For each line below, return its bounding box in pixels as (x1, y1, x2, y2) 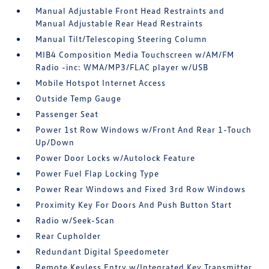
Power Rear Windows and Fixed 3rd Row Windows (35, 184, 246, 194)
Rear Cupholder (35, 231, 101, 241)
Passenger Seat (35, 109, 99, 119)
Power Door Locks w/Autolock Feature (35, 153, 196, 163)
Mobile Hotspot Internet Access (35, 77, 166, 88)
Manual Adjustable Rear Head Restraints (35, 18, 204, 28)
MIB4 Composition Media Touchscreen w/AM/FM (35, 49, 235, 59)
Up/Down (35, 137, 75, 147)
